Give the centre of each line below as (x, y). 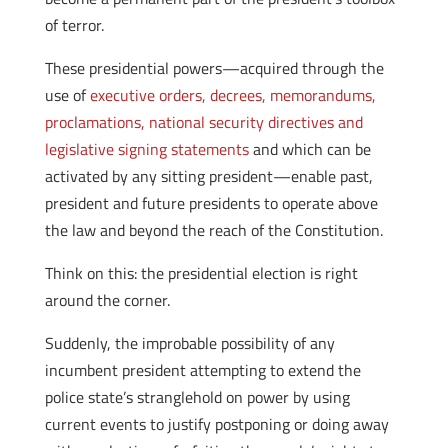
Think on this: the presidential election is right (201, 273)
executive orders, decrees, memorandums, (232, 95)
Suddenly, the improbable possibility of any (189, 343)
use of (67, 95)
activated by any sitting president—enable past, (208, 176)
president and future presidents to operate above (211, 203)
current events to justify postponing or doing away (216, 424)
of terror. (74, 25)
